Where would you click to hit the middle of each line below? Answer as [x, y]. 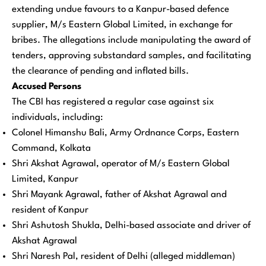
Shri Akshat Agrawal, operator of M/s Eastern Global [121, 164]
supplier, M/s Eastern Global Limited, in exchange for [122, 25]
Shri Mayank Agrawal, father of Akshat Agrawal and [119, 195]
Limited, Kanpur [45, 180]
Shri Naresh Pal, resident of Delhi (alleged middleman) [123, 257]
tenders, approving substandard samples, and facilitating [132, 56]
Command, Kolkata [51, 149]
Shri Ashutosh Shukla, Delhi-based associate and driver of [131, 226]
